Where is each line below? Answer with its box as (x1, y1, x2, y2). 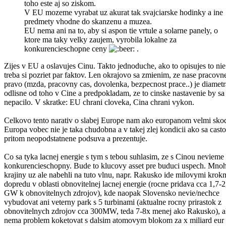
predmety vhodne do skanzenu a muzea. (24, 17, 152, 26)
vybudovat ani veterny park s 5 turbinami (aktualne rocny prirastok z (4, 197, 221, 206)
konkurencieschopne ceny (24, 44, 109, 53)
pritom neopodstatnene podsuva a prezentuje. (4, 134, 147, 143)
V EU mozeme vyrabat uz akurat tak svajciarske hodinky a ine (24, 8, 223, 17)
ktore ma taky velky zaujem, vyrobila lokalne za (24, 35, 177, 44)
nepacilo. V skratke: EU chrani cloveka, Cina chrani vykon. (4, 97, 194, 106)
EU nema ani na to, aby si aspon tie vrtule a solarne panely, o (24, 26, 218, 35)
